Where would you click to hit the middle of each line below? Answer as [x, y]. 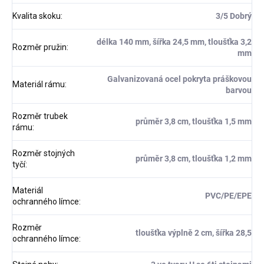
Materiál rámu [39, 85]
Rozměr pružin [39, 47]
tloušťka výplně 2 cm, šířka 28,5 [194, 233]
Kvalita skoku [37, 16]
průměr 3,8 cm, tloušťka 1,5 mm [194, 122]
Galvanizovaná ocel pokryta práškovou [179, 79]
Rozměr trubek [40, 116]
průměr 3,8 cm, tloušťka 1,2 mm [194, 159]
